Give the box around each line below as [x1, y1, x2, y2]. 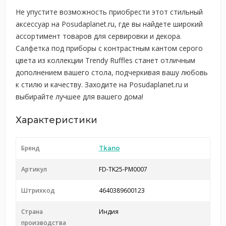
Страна [21, 207, 43, 216]
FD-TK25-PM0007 [98, 165, 147, 174]
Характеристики [16, 115, 97, 126]
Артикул [21, 165, 47, 174]
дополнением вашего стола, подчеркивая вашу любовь [16, 68, 208, 77]
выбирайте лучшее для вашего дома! [16, 92, 143, 101]
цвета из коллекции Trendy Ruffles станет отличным [16, 55, 195, 65]
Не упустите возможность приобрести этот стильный [16, 7, 203, 17]
